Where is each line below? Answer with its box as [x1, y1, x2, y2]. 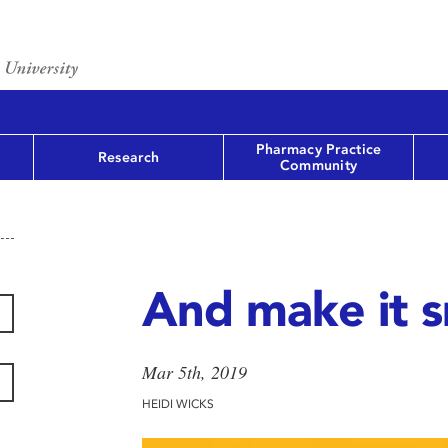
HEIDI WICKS [141, 397, 214, 411]
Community [279, 156, 358, 174]
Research [97, 148, 160, 166]
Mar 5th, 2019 [141, 360, 247, 384]
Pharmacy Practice [255, 140, 382, 158]
